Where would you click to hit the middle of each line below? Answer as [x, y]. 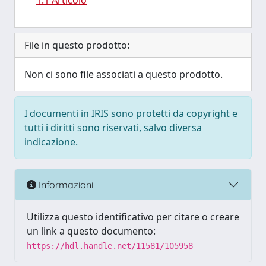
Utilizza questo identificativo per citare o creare [133, 217]
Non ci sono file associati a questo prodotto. [123, 74]
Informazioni [65, 184]
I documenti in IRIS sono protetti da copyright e [131, 113]
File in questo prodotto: [77, 45]
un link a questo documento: [91, 231]
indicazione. [51, 142]
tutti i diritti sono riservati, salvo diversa [113, 128]
